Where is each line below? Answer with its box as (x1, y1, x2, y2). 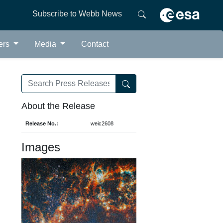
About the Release (21, 101, 95, 111)
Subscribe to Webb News (32, 9, 122, 18)
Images (21, 140, 60, 154)
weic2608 (91, 120, 113, 126)
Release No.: (25, 120, 58, 126)
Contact (81, 39, 109, 48)
